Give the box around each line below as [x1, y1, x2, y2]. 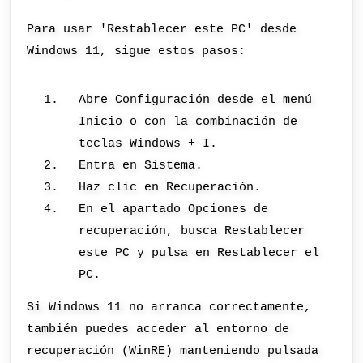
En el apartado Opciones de [79, 202, 269, 216]
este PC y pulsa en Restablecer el [79, 246, 320, 260]
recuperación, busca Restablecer [79, 224, 305, 238]
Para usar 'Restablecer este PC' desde [27, 21, 297, 36]
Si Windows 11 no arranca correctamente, [27, 299, 312, 314]
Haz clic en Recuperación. [79, 180, 262, 194]
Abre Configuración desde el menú [79, 92, 313, 107]
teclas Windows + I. [79, 136, 218, 151]
